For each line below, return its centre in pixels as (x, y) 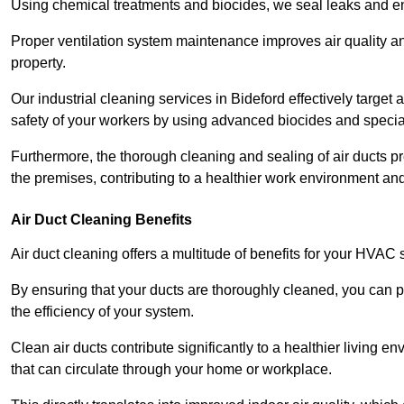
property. (40, 63)
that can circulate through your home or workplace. (173, 370)
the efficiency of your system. (102, 312)
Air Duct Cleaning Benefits (101, 220)
